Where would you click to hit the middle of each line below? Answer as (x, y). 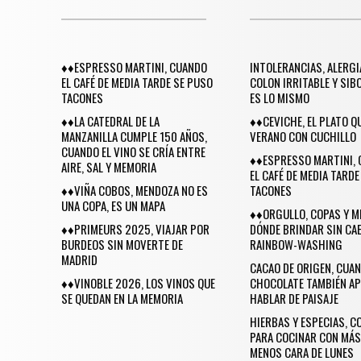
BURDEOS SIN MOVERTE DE (122, 244)
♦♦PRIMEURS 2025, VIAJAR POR (135, 228)
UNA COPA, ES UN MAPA (113, 205)
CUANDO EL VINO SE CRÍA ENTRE (133, 151)
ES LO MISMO (280, 97)
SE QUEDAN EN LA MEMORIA (122, 298)
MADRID (79, 259)
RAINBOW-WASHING (297, 244)
